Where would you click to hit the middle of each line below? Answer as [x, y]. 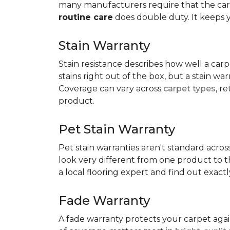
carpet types [189, 89]
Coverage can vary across [111, 89]
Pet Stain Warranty [117, 129]
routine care [86, 17]
